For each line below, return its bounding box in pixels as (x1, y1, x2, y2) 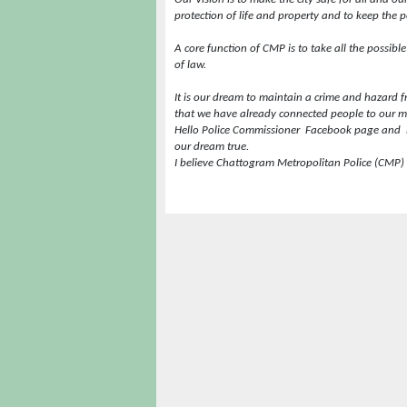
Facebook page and (305, 124, 401, 136)
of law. (174, 59, 206, 71)
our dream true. (174, 141, 249, 153)
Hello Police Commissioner (174, 124, 300, 136)
